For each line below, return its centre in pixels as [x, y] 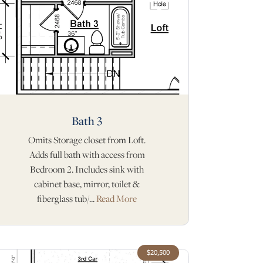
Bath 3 [87, 121]
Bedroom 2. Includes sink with [87, 169]
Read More [117, 199]
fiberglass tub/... [67, 199]
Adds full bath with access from [87, 155]
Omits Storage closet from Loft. [87, 140]
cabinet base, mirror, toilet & [87, 184]
